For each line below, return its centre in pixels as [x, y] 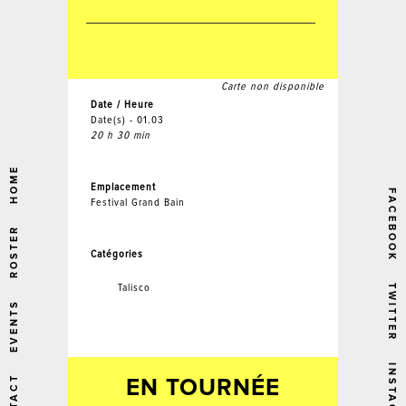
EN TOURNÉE [203, 388]
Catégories [116, 254]
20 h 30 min [120, 135]
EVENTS [14, 326]
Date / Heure [122, 105]
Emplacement [123, 187]
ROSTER [14, 252]
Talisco [134, 288]
